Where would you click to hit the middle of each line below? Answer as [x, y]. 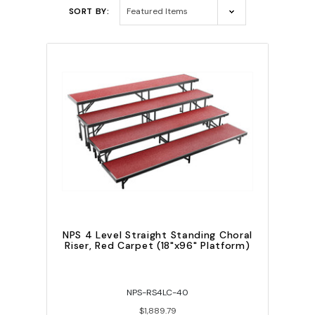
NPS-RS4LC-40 [157, 293]
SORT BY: [89, 12]
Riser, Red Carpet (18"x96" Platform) [157, 246]
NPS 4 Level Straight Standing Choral [157, 235]
